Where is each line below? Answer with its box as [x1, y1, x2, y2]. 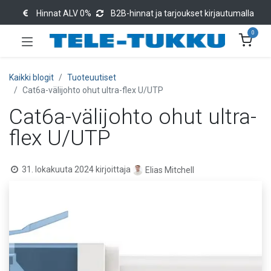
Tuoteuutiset [67, 73, 116, 82]
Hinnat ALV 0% [36, 8, 91, 18]
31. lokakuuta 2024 [22, 165, 94, 174]
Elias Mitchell [145, 165, 194, 175]
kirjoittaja [96, 165, 132, 174]
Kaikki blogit [9, 73, 54, 82]
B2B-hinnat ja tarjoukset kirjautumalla [111, 8, 254, 18]
